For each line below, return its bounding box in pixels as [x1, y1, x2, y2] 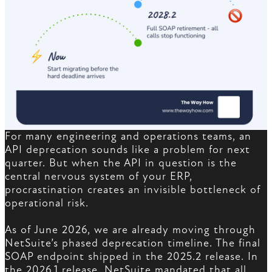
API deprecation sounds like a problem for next [5, 143, 250, 157]
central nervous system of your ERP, [5, 170, 192, 183]
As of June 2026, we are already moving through [5, 223, 256, 237]
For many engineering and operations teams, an [5, 130, 251, 143]
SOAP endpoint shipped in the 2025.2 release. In [5, 250, 258, 263]
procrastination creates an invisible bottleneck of [5, 183, 260, 197]
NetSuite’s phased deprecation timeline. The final [5, 237, 260, 250]
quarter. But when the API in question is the [5, 157, 237, 170]
